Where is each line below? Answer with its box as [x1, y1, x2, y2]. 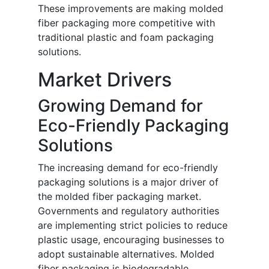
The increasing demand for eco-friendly [38, 162, 218, 174]
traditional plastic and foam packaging [38, 31, 214, 44]
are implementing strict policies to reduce [38, 219, 228, 232]
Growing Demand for [38, 95, 203, 116]
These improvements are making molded [38, 2, 223, 15]
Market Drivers [38, 68, 172, 92]
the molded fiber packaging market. [38, 190, 201, 203]
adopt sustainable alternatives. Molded [38, 248, 214, 261]
